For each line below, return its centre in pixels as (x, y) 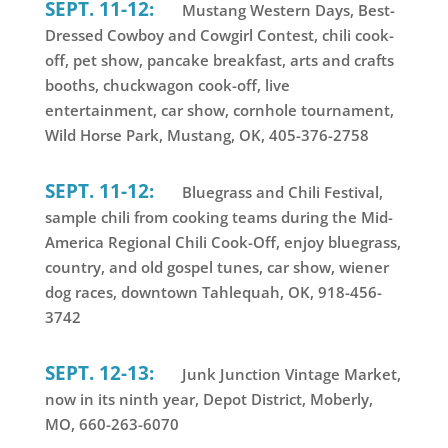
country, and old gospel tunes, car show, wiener (216, 266)
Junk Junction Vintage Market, (289, 373)
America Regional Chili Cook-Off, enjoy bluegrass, (222, 241)
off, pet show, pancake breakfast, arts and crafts (219, 59)
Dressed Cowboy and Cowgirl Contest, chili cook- (219, 34)
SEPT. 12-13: (99, 372)
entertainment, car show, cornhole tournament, (219, 109)
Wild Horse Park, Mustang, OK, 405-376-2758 (206, 134)
